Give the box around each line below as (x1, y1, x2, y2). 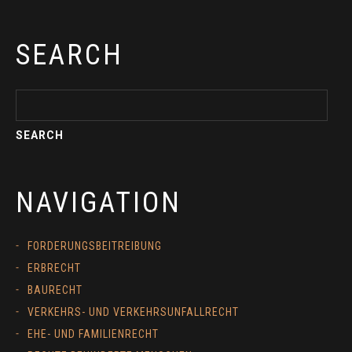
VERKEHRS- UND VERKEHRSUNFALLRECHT (27, 306, 239, 319)
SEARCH (16, 38, 123, 72)
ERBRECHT (27, 262, 81, 275)
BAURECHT (27, 284, 82, 297)
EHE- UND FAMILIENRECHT (27, 328, 159, 341)
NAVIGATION (16, 186, 181, 220)
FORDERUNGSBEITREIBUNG (27, 240, 162, 253)
